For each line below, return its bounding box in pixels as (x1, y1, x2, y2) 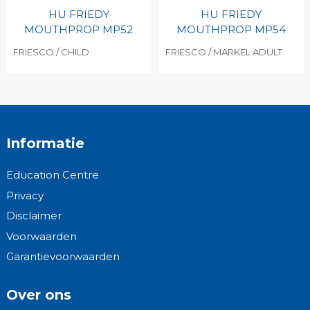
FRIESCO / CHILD (12, 46, 89, 57)
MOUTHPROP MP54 (176, 23, 286, 36)
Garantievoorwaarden (6, 250, 120, 263)
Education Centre (6, 168, 99, 181)
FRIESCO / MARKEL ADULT (165, 46, 282, 57)
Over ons (6, 286, 71, 303)
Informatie (6, 135, 84, 152)
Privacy (6, 188, 44, 202)
